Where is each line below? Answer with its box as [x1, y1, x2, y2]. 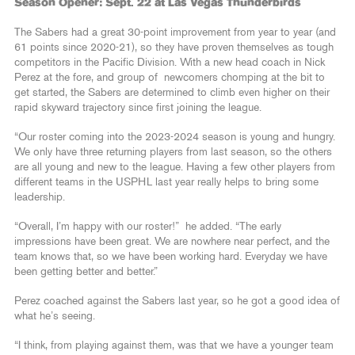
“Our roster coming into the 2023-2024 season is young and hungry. [14, 131, 335, 143]
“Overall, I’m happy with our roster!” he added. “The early [14, 220, 281, 232]
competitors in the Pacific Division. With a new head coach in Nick [14, 56, 325, 68]
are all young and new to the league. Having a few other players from [14, 161, 335, 173]
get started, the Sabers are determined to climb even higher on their [14, 86, 330, 98]
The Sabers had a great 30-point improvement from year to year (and [14, 26, 336, 38]
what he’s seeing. [14, 310, 98, 322]
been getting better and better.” [14, 265, 158, 277]
